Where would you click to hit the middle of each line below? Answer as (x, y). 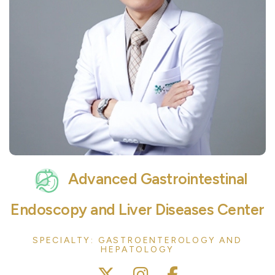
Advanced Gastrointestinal (156, 178)
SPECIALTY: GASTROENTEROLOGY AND (137, 240)
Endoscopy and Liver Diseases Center (137, 209)
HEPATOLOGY (137, 250)
